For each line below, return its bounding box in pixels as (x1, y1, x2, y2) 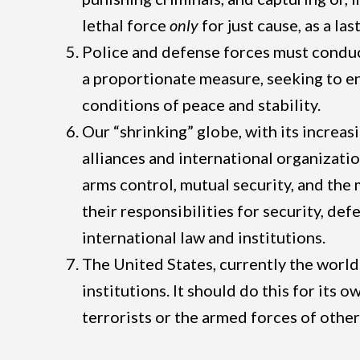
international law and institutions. (82, 227, 325, 247)
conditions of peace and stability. (82, 94, 321, 114)
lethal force (82, 14, 170, 35)
